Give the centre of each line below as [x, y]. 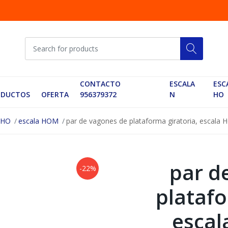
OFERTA [55, 95]
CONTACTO [100, 84]
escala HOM [38, 121]
